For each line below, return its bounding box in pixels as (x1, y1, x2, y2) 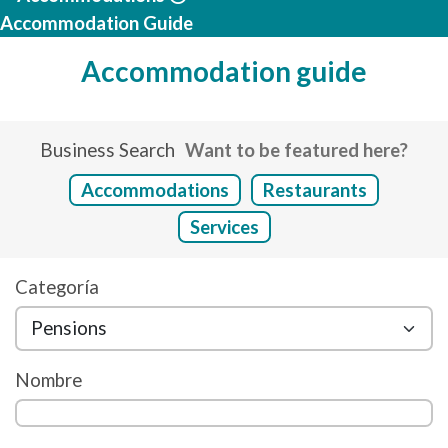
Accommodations (81, 179, 229, 201)
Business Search (40, 139, 175, 161)
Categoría (15, 276, 99, 298)
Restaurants (263, 179, 367, 201)
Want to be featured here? (185, 139, 408, 161)
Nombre (15, 369, 82, 391)
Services (189, 216, 259, 238)
